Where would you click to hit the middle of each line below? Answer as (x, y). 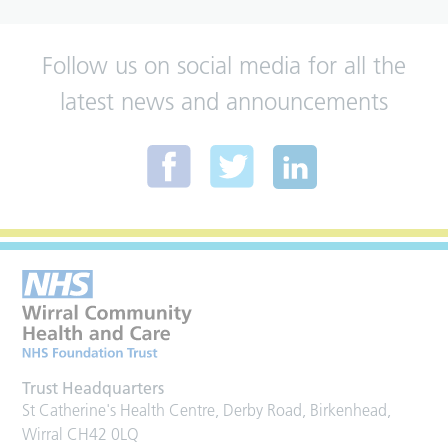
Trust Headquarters (93, 388)
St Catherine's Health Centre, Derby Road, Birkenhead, (207, 410)
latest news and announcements (224, 102)
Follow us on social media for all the (224, 66)
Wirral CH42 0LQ (81, 434)
